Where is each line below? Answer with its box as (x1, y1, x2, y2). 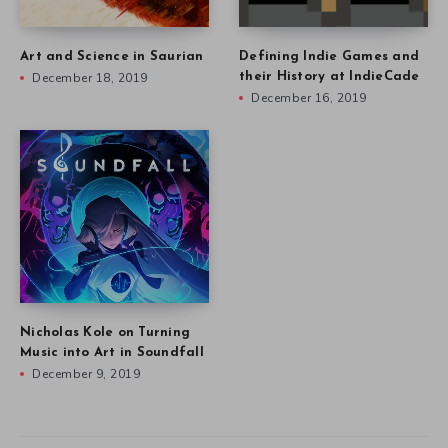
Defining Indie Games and (239, 50, 419, 64)
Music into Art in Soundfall (20, 346, 204, 360)
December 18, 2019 (32, 70, 148, 87)
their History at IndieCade (239, 70, 420, 84)
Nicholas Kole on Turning (20, 326, 190, 340)
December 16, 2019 (251, 90, 367, 107)
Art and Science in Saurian (20, 50, 204, 64)
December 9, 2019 (32, 366, 140, 383)
